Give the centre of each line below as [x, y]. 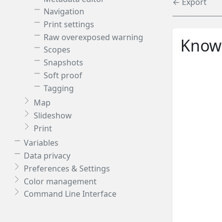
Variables [41, 143]
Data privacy [47, 156]
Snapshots [63, 63]
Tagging [59, 88]
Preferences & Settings [67, 168]
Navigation [64, 12]
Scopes [57, 50]
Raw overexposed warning [93, 37]
